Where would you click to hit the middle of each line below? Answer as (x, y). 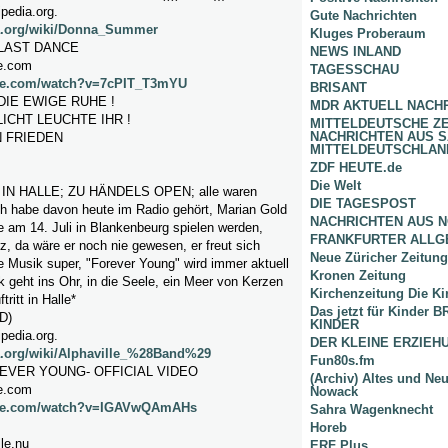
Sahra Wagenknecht (371, 410)
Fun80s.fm (342, 361)
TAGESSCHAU (354, 70)
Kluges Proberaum (368, 34)
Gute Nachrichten (363, 16)
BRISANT (338, 88)
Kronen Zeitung (358, 276)
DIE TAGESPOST (363, 204)
